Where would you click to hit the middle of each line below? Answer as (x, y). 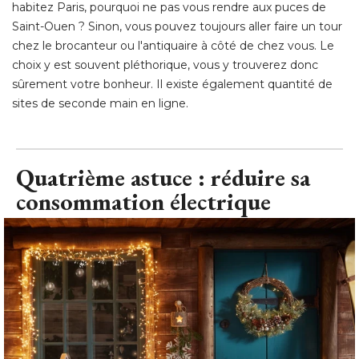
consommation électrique (143, 201)
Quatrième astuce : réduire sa (163, 177)
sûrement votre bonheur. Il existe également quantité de (172, 84)
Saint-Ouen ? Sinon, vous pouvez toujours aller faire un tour (177, 26)
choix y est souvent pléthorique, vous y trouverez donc (165, 65)
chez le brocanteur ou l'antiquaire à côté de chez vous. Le (173, 45)
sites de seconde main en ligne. (100, 103)
